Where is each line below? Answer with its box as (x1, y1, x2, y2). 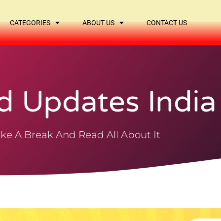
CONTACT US (147, 19, 187, 27)
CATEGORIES (10, 19, 51, 27)
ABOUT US (82, 19, 115, 27)
